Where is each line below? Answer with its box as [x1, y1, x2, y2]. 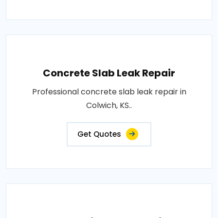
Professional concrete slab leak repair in [32, 86, 186, 97]
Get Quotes [77, 128, 121, 139]
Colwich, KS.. [86, 99, 132, 111]
